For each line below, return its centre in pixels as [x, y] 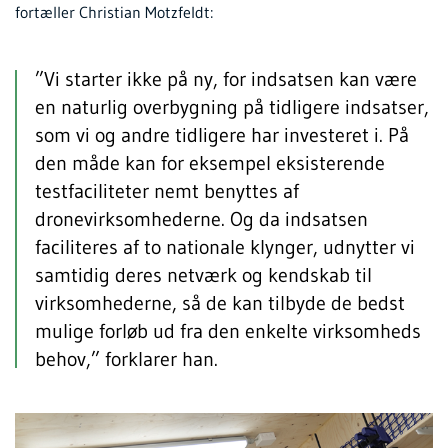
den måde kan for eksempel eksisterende [210, 162]
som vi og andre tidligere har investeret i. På [222, 134]
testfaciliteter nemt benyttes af [167, 190]
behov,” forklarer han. [126, 358]
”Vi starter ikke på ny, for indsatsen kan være [226, 78]
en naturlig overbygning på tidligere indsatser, [232, 106]
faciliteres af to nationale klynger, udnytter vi [225, 246]
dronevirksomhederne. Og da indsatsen [201, 218]
